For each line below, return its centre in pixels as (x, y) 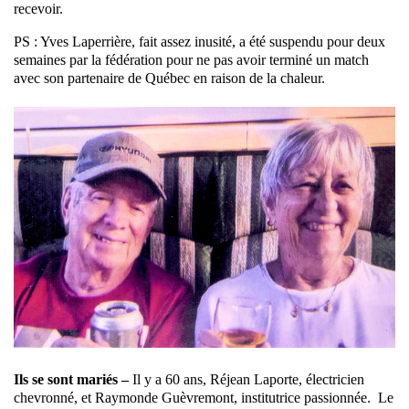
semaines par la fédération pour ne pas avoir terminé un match (191, 60)
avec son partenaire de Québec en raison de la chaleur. (169, 79)
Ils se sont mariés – (71, 379)
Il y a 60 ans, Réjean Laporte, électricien (246, 379)
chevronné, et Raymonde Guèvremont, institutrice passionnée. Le (204, 397)
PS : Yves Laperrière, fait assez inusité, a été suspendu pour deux (199, 42)
